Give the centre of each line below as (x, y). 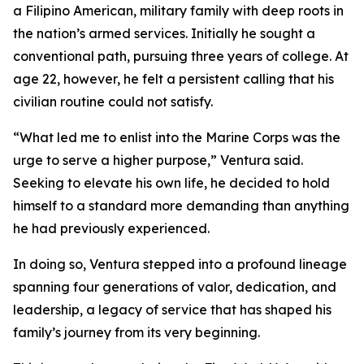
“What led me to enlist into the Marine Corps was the (177, 137)
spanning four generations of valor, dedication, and (175, 287)
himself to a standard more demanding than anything (181, 206)
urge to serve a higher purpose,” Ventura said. (158, 160)
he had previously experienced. (111, 228)
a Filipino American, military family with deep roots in (178, 11)
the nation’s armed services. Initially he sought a (164, 33)
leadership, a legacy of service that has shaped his (172, 310)
